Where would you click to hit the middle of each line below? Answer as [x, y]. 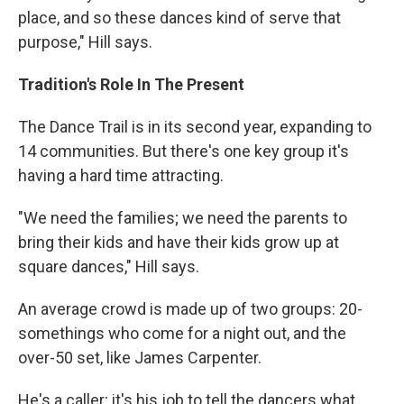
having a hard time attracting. [121, 176]
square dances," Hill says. [109, 267]
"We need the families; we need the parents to [183, 218]
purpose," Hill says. [85, 42]
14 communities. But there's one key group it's [184, 151]
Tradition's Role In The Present [131, 85]
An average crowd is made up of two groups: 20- [190, 309]
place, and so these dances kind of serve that [179, 18]
